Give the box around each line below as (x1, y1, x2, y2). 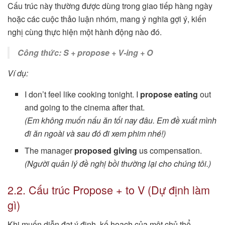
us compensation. (137, 144, 202, 156)
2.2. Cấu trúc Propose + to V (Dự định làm (8, 181, 210, 197)
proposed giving (74, 144, 138, 156)
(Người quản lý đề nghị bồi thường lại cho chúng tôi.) (25, 157, 211, 169)
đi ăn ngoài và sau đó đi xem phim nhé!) (25, 127, 166, 139)
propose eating (140, 88, 198, 100)
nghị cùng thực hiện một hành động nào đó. (8, 26, 162, 38)
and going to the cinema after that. (25, 101, 145, 113)
